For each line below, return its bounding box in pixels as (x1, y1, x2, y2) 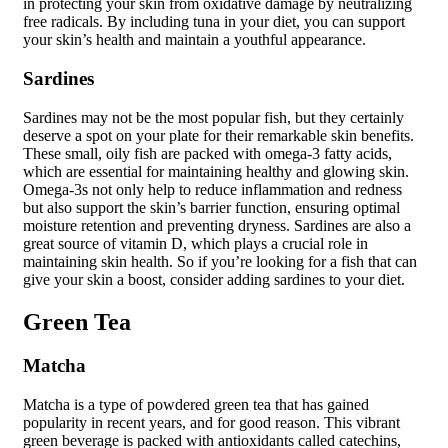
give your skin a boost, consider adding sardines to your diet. (23, 270, 405, 288)
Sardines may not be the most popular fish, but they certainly (23, 108, 404, 126)
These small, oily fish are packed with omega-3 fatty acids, (23, 144, 392, 162)
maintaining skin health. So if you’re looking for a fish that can (23, 252, 417, 270)
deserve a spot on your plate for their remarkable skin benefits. (23, 126, 414, 144)
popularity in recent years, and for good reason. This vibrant (23, 414, 400, 432)
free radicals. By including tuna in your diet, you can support (23, 13, 405, 31)
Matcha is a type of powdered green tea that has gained (23, 396, 369, 414)
